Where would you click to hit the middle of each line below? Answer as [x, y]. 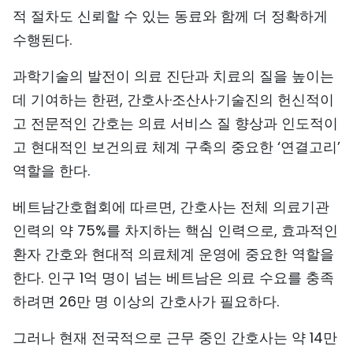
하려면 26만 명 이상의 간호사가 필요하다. [146, 301]
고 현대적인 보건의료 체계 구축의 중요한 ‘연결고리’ [176, 147]
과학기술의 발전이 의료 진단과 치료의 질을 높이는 [173, 76]
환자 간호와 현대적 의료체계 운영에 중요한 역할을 [173, 254]
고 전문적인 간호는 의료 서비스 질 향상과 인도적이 [175, 123]
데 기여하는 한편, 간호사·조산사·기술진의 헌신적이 [173, 100]
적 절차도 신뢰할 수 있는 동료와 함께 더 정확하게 [170, 16]
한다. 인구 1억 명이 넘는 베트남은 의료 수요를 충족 [173, 278]
